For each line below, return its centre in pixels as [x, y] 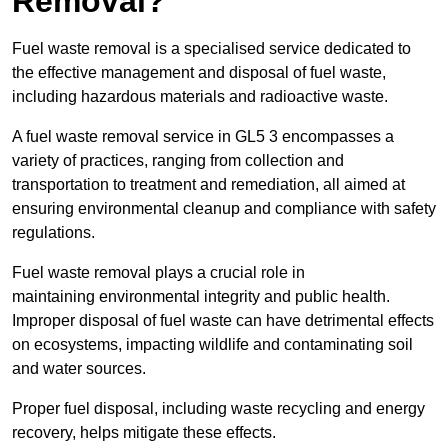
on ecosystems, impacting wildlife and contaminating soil [212, 345]
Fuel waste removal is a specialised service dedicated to [211, 49]
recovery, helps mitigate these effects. [144, 433]
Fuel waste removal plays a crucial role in [158, 273]
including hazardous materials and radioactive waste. [200, 97]
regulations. [53, 233]
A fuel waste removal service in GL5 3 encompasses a [203, 137]
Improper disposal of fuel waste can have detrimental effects [223, 321]
